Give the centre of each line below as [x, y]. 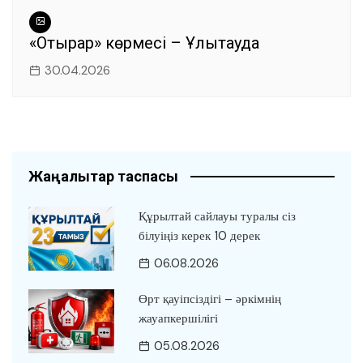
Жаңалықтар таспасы [103, 176]
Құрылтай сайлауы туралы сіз [217, 216]
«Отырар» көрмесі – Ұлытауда [144, 43]
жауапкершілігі [178, 318]
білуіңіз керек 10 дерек [199, 235]
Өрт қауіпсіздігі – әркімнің [209, 299]
